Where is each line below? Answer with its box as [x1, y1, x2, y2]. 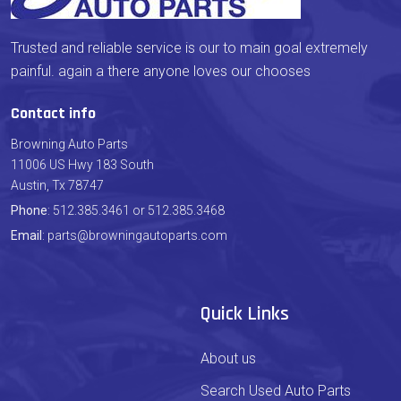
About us [200, 350, 256, 367]
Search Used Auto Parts [200, 382, 351, 399]
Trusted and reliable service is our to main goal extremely [11, 39, 368, 56]
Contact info [11, 103, 96, 124]
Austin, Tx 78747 [11, 178, 104, 192]
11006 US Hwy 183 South [11, 158, 154, 172]
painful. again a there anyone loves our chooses [11, 63, 311, 80]
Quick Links [200, 302, 289, 327]
